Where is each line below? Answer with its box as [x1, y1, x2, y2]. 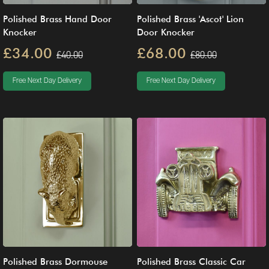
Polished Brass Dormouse [3, 256, 107, 267]
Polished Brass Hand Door [3, 14, 112, 25]
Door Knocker [137, 27, 195, 38]
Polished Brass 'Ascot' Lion [137, 14, 244, 25]
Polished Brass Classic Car [137, 256, 246, 267]
